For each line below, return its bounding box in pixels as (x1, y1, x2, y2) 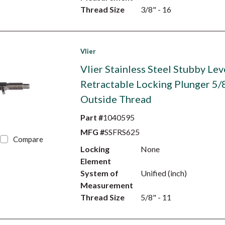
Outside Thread (80, 93, 152, 105)
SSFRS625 (104, 127, 140, 137)
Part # (80, 113, 103, 122)
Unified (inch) (140, 168, 187, 178)
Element (80, 156, 111, 166)
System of (80, 168, 119, 178)
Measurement (80, 180, 133, 190)
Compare (13, 135, 44, 144)
